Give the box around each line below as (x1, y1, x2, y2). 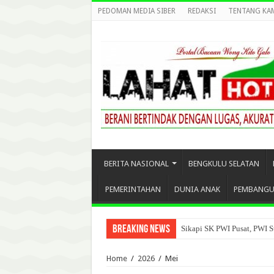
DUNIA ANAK (174, 185, 220, 194)
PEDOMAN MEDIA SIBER (97, 7, 176, 15)
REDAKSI (187, 7, 216, 15)
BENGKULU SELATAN (188, 159, 259, 168)
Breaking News (112, 224, 170, 235)
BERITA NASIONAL (103, 159, 169, 168)
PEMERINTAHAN (105, 185, 161, 194)
